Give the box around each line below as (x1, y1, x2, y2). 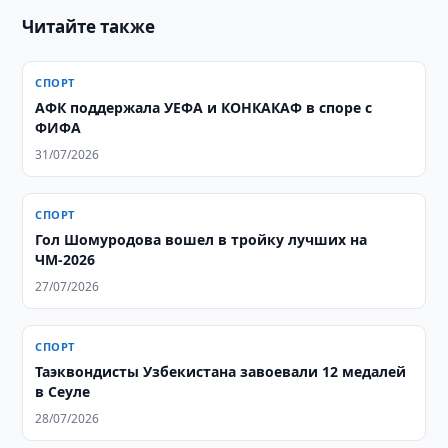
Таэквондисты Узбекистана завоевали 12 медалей (35, 362, 407, 381)
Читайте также (22, 15, 156, 38)
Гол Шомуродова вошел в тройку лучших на (35, 230, 368, 249)
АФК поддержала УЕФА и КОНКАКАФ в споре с (35, 98, 373, 117)
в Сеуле (35, 382, 91, 401)
